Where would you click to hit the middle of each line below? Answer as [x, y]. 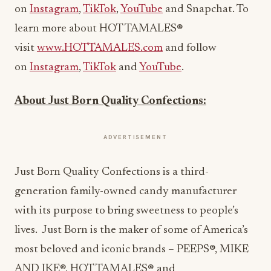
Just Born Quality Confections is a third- [112, 172]
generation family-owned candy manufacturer [126, 192]
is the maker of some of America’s [168, 230]
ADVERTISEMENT [135, 137]
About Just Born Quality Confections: [110, 102]
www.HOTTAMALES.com [100, 48]
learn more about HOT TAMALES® [100, 29]
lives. [28, 230]
